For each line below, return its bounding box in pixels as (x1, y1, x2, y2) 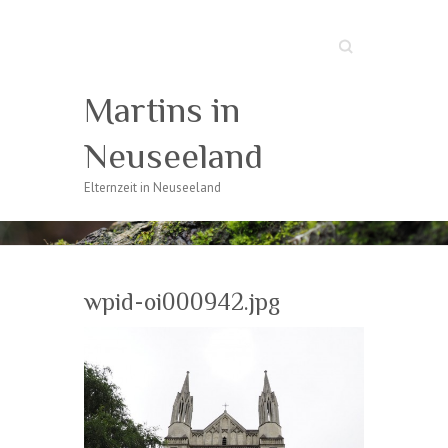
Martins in (84, 90, 240, 130)
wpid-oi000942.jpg (84, 288, 280, 316)
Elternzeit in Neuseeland (84, 179, 221, 196)
